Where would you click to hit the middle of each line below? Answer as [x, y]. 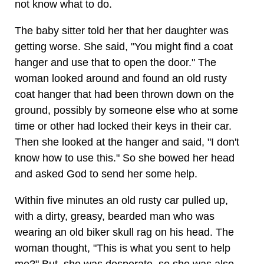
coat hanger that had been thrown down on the [124, 94]
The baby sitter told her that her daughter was [122, 31]
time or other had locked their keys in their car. [123, 126]
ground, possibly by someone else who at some [126, 110]
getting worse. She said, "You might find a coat [124, 47]
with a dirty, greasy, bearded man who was [115, 216]
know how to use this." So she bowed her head [125, 158]
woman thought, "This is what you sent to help [123, 248]
